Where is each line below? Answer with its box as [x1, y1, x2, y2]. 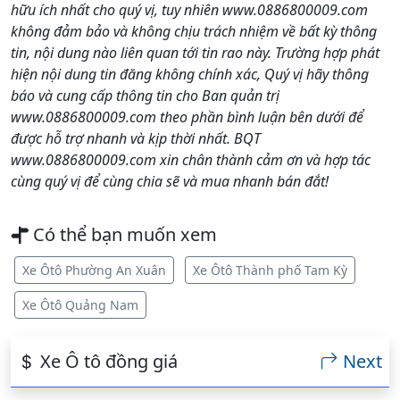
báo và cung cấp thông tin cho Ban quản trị [11, 85, 279, 105]
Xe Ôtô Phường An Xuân [22, 262, 166, 279]
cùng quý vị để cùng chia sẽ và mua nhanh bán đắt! [11, 171, 329, 191]
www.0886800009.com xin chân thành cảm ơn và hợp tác [11, 149, 371, 170]
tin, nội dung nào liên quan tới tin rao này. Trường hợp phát [11, 42, 379, 62]
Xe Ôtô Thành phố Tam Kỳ [193, 262, 347, 279]
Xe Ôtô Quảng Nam [22, 296, 138, 314]
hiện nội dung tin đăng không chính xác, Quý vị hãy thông [11, 63, 369, 84]
